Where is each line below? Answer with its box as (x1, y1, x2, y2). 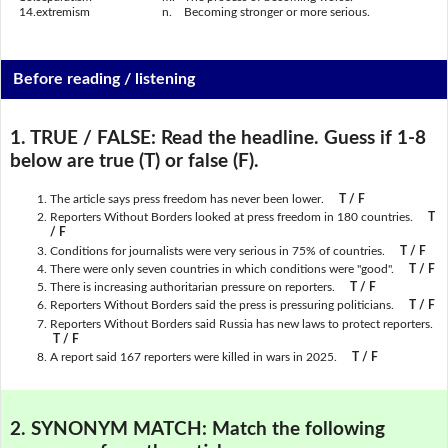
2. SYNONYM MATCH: (9, 420, 212, 440)
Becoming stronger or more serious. (184, 6, 370, 19)
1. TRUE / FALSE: (9, 129, 161, 149)
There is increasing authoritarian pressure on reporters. (49, 281, 335, 294)
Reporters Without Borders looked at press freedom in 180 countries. (49, 211, 413, 224)
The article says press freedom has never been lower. (49, 193, 324, 206)
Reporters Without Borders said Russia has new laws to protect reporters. (49, 317, 433, 330)
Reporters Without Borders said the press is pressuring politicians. (49, 299, 397, 312)
